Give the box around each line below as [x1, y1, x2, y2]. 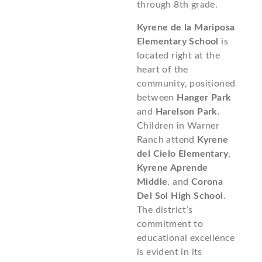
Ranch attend [137, 135, 198, 144]
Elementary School [137, 36, 219, 46]
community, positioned [137, 78, 236, 88]
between [137, 92, 177, 102]
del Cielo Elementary [137, 149, 228, 158]
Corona [191, 177, 223, 187]
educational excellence [137, 233, 235, 243]
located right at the [137, 50, 220, 60]
